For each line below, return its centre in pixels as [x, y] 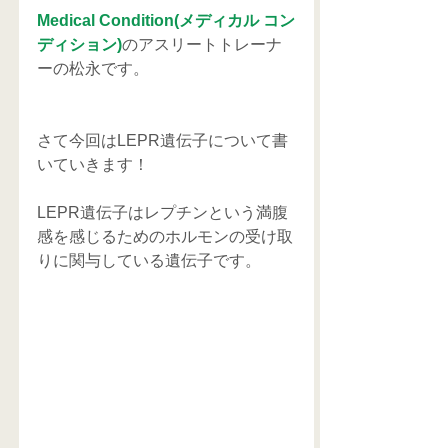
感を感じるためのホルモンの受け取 [165, 236]
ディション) [79, 44]
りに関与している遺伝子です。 [149, 260]
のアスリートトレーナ [202, 44]
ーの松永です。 [93, 68]
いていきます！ [93, 164]
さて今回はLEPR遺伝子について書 [162, 140]
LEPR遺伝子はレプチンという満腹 [162, 212]
